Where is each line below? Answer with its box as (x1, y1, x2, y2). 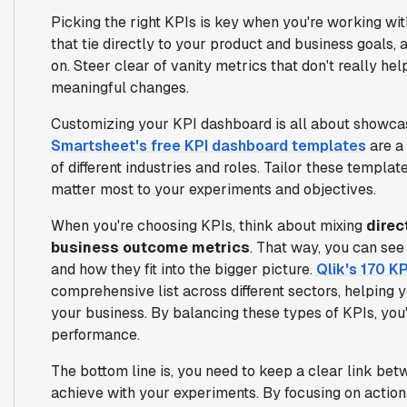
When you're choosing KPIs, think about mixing (50, 215, 366, 235)
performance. (50, 324, 140, 344)
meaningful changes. (50, 77, 189, 97)
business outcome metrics (50, 237, 250, 257)
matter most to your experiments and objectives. (50, 179, 376, 199)
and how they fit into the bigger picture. (50, 259, 316, 279)
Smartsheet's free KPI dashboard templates (50, 135, 366, 155)
